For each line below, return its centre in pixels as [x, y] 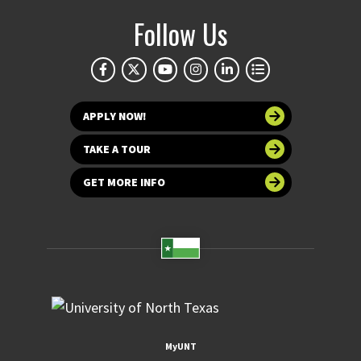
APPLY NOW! [114, 116]
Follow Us [180, 34]
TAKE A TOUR [116, 149]
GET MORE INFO [124, 182]
